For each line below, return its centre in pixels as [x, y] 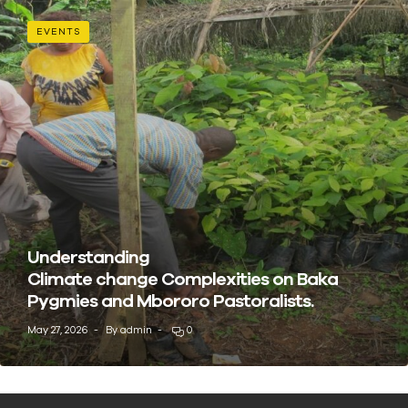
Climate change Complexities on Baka [183, 278]
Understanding [88, 256]
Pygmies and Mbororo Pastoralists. [172, 300]
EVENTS [58, 32]
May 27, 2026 [58, 329]
